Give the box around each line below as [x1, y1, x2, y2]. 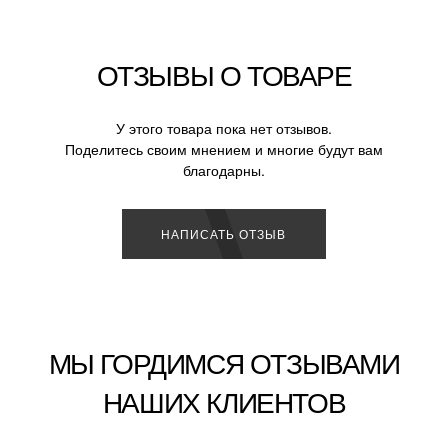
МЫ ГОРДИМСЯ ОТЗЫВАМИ [48, 341, 400, 382]
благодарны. [183, 159, 265, 180]
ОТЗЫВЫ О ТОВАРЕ [96, 53, 352, 94]
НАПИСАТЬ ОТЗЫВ [161, 224, 287, 242]
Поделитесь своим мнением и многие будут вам [65, 138, 383, 159]
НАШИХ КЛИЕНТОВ [102, 380, 346, 421]
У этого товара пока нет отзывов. [116, 117, 332, 138]
